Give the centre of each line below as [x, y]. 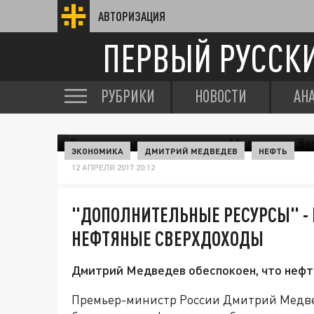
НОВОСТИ [221, 96]
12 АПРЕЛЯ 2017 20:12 [113, 167]
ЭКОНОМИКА [97, 151]
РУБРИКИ [128, 96]
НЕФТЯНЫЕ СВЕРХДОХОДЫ [168, 238]
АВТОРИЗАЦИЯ [132, 16]
